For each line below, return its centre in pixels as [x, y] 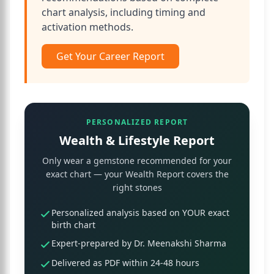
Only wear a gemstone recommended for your [137, 161]
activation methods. [87, 27]
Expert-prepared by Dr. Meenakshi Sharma [139, 243]
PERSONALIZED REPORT [137, 122]
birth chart [73, 225]
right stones [137, 187]
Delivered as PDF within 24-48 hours [125, 263]
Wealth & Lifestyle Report [137, 140]
